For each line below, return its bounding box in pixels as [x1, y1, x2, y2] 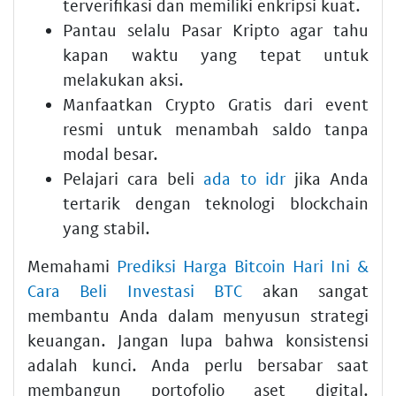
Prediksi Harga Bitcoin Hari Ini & [117, 255, 369, 276]
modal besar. [63, 142, 158, 164]
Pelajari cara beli [63, 167, 204, 188]
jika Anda [285, 167, 369, 188]
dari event [270, 93, 369, 114]
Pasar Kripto [181, 19, 279, 40]
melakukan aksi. [63, 68, 184, 89]
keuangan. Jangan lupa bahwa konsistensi [27, 329, 369, 350]
